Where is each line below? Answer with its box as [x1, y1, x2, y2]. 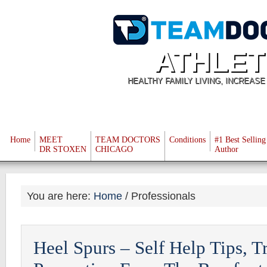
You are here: [27, 190, 94, 202]
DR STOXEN [39, 145, 86, 154]
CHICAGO [95, 145, 133, 154]
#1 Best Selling [215, 135, 266, 144]
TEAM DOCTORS [95, 135, 160, 144]
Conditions [169, 135, 206, 144]
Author [215, 145, 238, 154]
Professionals [128, 190, 195, 202]
